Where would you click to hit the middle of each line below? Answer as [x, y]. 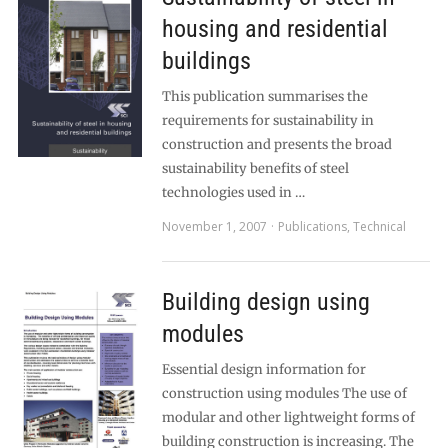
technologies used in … [233, 192]
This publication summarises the [264, 96]
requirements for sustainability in [267, 120]
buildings [206, 61]
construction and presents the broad [276, 144]
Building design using [265, 302]
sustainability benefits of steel [255, 168]
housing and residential [274, 29]
